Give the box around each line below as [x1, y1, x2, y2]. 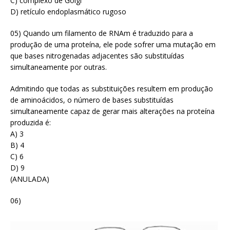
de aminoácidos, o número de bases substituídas [10, 94, 174, 105]
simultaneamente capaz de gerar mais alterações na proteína [10, 106, 215, 116]
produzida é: [10, 117, 51, 127]
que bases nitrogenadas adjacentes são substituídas [10, 50, 184, 61]
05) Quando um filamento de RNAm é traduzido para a [10, 28, 193, 38]
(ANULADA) [10, 174, 49, 184]
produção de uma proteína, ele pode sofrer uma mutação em [10, 39, 216, 49]
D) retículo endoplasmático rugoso [10, 6, 126, 16]
